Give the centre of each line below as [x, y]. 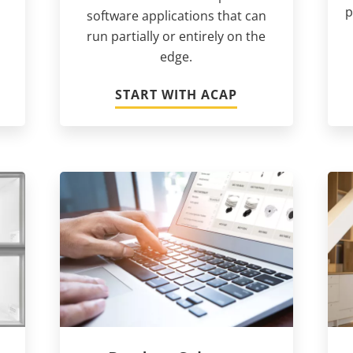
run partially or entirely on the [176, 36]
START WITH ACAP [176, 94]
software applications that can [176, 15]
